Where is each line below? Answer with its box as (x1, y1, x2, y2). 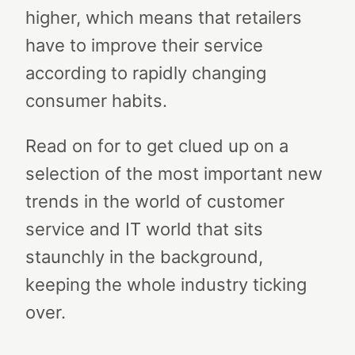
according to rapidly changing (25, 63, 266, 83)
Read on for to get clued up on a (25, 136, 288, 156)
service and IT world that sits (25, 219, 263, 239)
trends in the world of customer (25, 191, 284, 212)
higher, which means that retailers (25, 7, 302, 28)
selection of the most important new (25, 163, 323, 184)
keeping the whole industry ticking (25, 274, 307, 295)
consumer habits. (25, 90, 167, 111)
